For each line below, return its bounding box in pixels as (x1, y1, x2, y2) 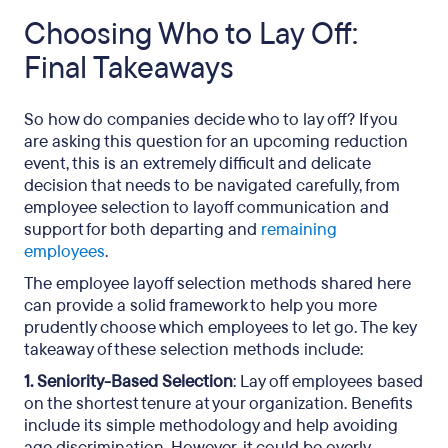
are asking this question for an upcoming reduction (24, 130, 408, 153)
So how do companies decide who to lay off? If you (24, 108, 398, 131)
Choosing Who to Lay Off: (24, 14, 358, 55)
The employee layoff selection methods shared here (24, 272, 411, 295)
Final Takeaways (24, 48, 234, 89)
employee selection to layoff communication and (24, 196, 389, 219)
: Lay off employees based (233, 370, 423, 393)
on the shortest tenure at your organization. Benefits (24, 392, 413, 415)
